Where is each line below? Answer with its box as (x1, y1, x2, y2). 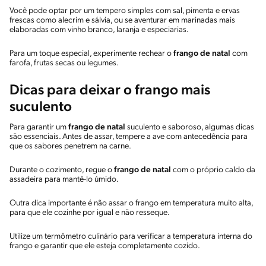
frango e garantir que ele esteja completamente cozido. (9, 241, 201, 251)
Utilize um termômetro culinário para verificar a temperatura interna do (9, 232, 252, 241)
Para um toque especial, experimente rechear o (9, 49, 173, 58)
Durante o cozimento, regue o (9, 165, 114, 175)
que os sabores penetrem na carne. (9, 141, 134, 151)
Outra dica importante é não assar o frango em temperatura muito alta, (9, 198, 253, 208)
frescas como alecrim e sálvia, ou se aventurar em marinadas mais (9, 15, 235, 25)
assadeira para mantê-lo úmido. (9, 175, 122, 184)
